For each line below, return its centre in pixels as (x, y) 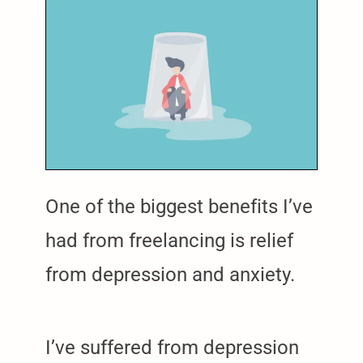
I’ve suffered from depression (172, 347)
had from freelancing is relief (169, 240)
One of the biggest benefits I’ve (179, 206)
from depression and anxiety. (170, 274)
